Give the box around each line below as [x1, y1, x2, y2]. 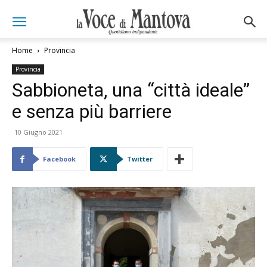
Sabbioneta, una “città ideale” [12, 79, 250, 101]
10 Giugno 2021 [14, 128, 63, 136]
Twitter [127, 154, 153, 163]
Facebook [43, 154, 76, 163]
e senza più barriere [12, 100, 172, 123]
